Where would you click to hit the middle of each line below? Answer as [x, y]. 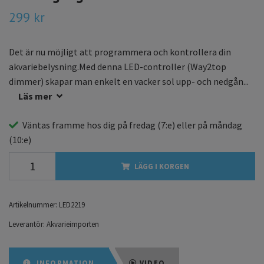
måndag [226, 125]
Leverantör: [27, 224]
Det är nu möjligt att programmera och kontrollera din [120, 52]
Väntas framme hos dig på [76, 125]
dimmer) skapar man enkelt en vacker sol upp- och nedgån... [129, 81]
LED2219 [72, 204]
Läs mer [35, 96]
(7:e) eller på [182, 125]
